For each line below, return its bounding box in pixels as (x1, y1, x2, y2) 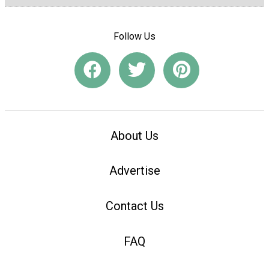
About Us (110, 128, 159, 143)
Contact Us (105, 199, 164, 214)
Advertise (109, 163, 160, 178)
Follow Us (113, 30, 156, 42)
